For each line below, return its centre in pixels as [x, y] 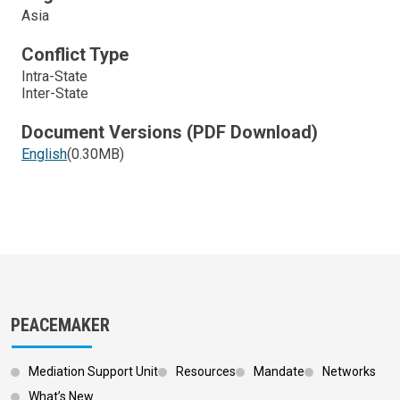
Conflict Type [75, 54]
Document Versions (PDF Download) [170, 132]
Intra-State [54, 76]
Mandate [279, 372]
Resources [206, 372]
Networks [349, 372]
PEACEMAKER [60, 325]
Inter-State [55, 93]
